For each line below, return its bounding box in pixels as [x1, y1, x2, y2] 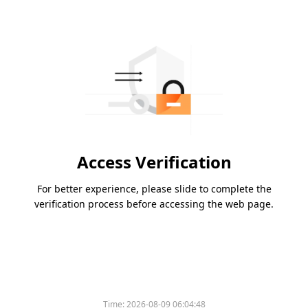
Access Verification [76, 151, 232, 174]
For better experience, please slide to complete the [36, 182, 272, 196]
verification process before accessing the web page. [34, 197, 274, 211]
